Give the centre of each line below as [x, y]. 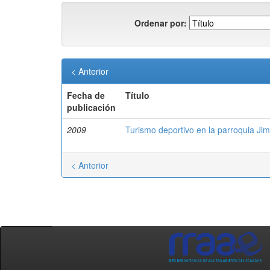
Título [137, 95]
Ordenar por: [161, 23]
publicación [91, 107]
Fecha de [86, 95]
